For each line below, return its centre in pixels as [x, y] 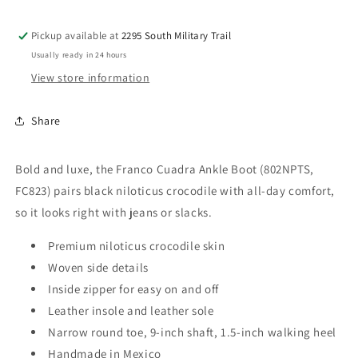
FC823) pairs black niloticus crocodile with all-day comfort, [175, 191]
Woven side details [98, 267]
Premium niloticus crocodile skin [137, 246]
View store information [91, 78]
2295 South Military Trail [177, 36]
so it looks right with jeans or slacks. [114, 212]
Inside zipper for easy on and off [133, 289]
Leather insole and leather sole [131, 310]
